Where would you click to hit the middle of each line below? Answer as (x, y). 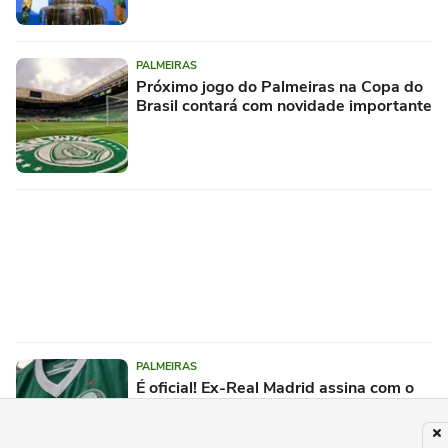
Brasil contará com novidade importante (284, 105)
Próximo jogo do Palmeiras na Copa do (279, 86)
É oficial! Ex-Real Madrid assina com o (275, 387)
